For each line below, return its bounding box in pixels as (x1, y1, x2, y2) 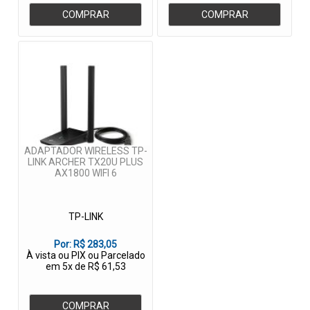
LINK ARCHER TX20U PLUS (28, 156, 143, 168)
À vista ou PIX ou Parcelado (26, 250, 145, 262)
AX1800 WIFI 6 (54, 167, 117, 179)
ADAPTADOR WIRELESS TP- (24, 145, 147, 157)
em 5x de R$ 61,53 (45, 261, 126, 273)
